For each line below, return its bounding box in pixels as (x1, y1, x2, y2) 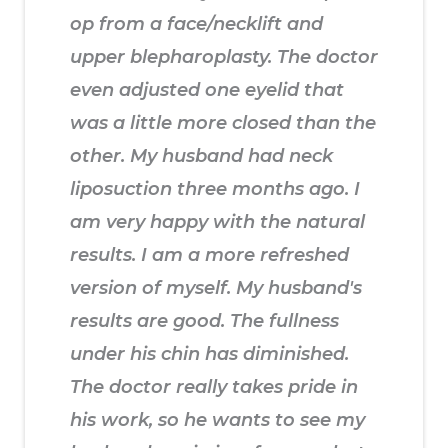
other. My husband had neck (70, 145, 333, 168)
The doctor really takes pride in (70, 376, 358, 399)
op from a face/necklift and (70, 13, 323, 36)
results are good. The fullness (70, 310, 339, 333)
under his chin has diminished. (70, 343, 349, 366)
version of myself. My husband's (70, 277, 362, 300)
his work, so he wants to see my (70, 409, 365, 432)
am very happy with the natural (70, 211, 365, 234)
